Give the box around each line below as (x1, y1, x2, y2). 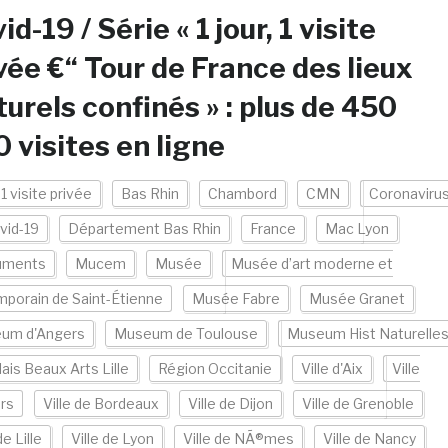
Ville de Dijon (187, 395, 273, 412)
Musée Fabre (191, 290, 280, 307)
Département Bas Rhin (67, 220, 221, 237)
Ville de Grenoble (301, 395, 414, 412)
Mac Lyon (324, 220, 389, 237)
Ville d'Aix (300, 360, 363, 377)
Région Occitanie (157, 360, 272, 377)
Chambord (207, 185, 277, 202)
